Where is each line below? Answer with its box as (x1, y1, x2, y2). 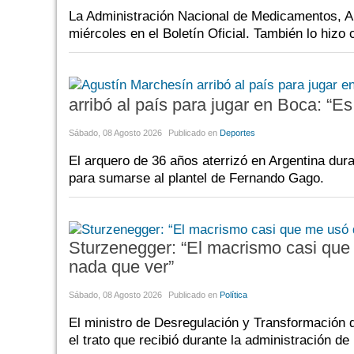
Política (220, 290, 247, 300)
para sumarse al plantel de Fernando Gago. (69, 170, 324, 186)
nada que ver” (69, 257, 174, 277)
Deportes (220, 127, 255, 137)
